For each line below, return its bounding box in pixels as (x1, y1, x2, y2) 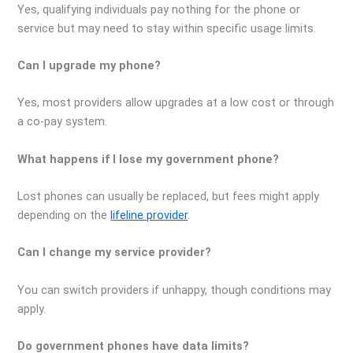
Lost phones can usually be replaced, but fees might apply (17, 188, 320, 203)
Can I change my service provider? (17, 245, 212, 260)
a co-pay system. (17, 114, 108, 129)
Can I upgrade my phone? (17, 58, 162, 72)
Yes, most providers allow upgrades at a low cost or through (17, 95, 335, 110)
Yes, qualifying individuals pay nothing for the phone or (17, 2, 301, 17)
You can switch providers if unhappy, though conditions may (17, 282, 332, 297)
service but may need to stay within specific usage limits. (17, 20, 317, 35)
